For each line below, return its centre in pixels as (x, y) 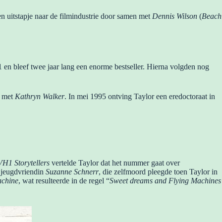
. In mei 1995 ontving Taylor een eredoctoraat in (140, 96)
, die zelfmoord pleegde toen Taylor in (158, 172)
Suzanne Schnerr (72, 172)
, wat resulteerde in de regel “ (64, 181)
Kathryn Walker (40, 96)
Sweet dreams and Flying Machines (165, 181)
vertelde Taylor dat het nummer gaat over (115, 163)
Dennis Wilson (175, 16)
